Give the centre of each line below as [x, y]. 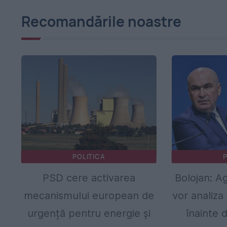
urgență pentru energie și [89, 213]
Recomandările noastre [101, 21]
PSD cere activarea [89, 178]
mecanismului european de [89, 195]
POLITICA [89, 156]
